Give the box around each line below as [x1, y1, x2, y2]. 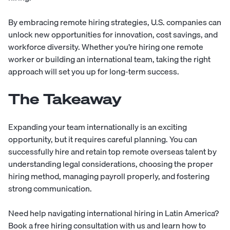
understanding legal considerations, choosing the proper [8, 157, 213, 170]
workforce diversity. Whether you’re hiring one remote [8, 40, 203, 53]
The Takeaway [8, 89, 122, 108]
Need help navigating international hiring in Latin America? [8, 206, 219, 220]
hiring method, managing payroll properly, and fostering [8, 169, 209, 183]
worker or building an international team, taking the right [8, 52, 210, 66]
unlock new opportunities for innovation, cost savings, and [8, 27, 218, 41]
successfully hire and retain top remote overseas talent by [8, 144, 217, 158]
